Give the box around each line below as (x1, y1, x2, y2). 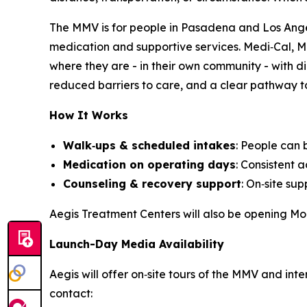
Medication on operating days (63, 158, 236, 171)
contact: (49, 286, 93, 300)
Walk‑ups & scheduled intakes (63, 138, 236, 152)
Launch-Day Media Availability (49, 237, 224, 251)
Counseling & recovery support (63, 177, 241, 191)
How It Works (49, 108, 128, 122)
